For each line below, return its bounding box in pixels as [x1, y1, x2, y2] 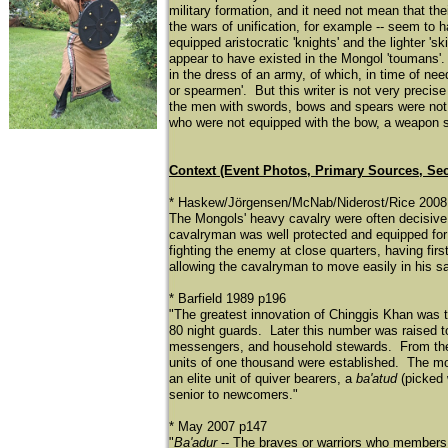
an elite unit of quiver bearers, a [169, 371, 356, 386]
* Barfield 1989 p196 [169, 291, 286, 306]
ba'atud [356, 371, 397, 386]
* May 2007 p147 [169, 419, 267, 434]
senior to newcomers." [169, 387, 298, 402]
